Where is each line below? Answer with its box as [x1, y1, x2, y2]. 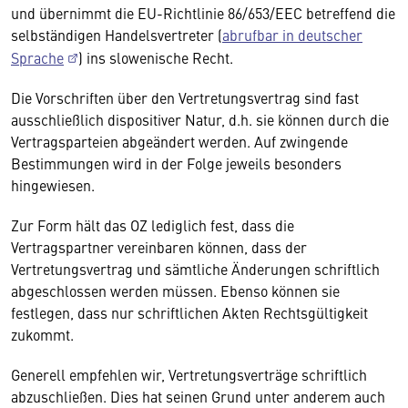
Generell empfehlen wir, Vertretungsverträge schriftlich [11, 363, 367, 384]
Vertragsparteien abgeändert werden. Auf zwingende [11, 130, 348, 151]
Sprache [11, 46, 64, 67]
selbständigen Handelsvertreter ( [11, 24, 222, 45]
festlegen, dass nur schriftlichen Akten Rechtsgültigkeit [11, 301, 368, 322]
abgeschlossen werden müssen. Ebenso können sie [11, 280, 340, 301]
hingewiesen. [11, 174, 95, 195]
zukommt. [11, 323, 74, 344]
